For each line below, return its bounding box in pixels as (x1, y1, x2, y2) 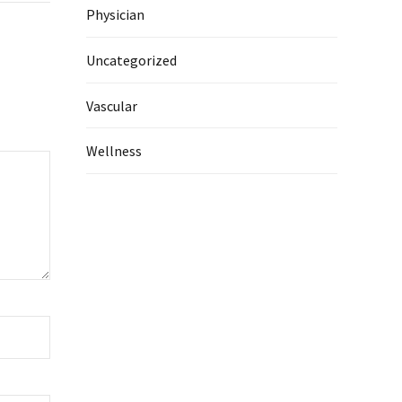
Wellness (86, 142, 142, 161)
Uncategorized (86, 51, 177, 69)
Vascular (86, 96, 137, 115)
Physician (86, 5, 144, 24)
